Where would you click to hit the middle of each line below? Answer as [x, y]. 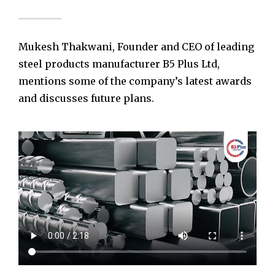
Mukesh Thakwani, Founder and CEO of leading [136, 47]
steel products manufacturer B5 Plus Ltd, [119, 64]
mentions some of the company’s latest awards [135, 81]
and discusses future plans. [86, 99]
